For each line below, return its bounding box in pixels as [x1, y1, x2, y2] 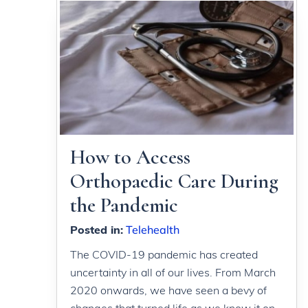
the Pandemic [70, 192, 178, 218]
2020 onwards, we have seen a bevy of [70, 283, 267, 297]
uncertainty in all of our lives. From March [70, 265, 276, 279]
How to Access [70, 144, 190, 170]
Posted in [70, 222, 120, 236]
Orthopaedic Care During [70, 168, 278, 194]
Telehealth [126, 222, 179, 236]
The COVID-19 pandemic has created [70, 247, 258, 261]
